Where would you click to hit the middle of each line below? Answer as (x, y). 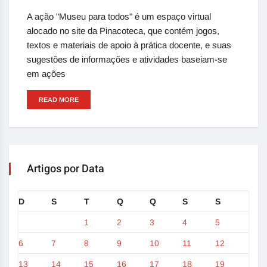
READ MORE (59, 100)
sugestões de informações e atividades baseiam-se (127, 60)
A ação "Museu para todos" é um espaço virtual (119, 17)
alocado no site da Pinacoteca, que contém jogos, (123, 31)
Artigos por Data (66, 169)
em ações (46, 74)
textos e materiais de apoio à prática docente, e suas (129, 45)
